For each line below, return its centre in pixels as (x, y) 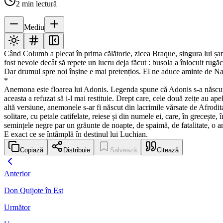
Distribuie (77, 150)
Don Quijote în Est (34, 191)
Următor (17, 208)
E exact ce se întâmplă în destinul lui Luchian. (76, 134)
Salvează (123, 150)
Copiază (32, 150)
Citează (168, 150)
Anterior (17, 174)
